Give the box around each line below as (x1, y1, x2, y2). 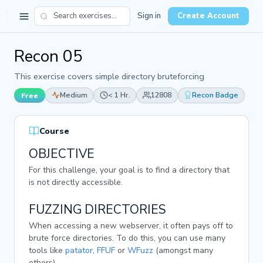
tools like (29, 244, 65, 256)
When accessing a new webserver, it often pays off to (29, 220, 233, 231)
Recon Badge (192, 90, 239, 100)
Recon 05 (14, 45, 83, 68)
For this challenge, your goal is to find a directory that (29, 164, 230, 176)
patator (65, 244, 93, 256)
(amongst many (153, 244, 213, 256)
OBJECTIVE (29, 145, 95, 162)
